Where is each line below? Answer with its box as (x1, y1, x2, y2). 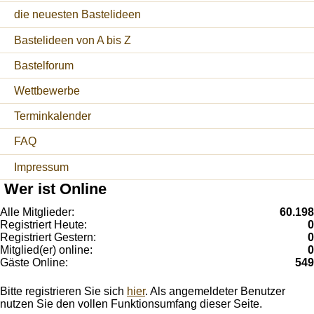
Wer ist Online (4, 179, 107, 198)
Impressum (14, 161, 69, 173)
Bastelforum (14, 59, 74, 71)
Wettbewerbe (14, 85, 80, 97)
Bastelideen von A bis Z (14, 34, 131, 46)
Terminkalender (14, 110, 91, 123)
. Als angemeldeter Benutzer (145, 285, 285, 298)
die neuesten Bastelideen (14, 8, 141, 21)
